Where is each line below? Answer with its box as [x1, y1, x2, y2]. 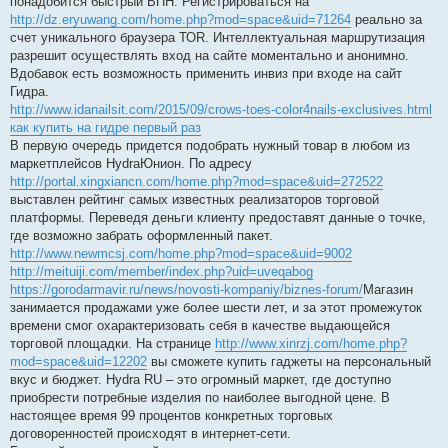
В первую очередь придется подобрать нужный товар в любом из [10, 138, 410, 154]
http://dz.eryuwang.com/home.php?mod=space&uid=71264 [10, 12, 351, 28]
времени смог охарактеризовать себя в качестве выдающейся [10, 318, 390, 334]
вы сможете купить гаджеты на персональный [147, 354, 431, 370]
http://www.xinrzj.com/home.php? [215, 336, 407, 352]
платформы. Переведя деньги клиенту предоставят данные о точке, [10, 210, 426, 226]
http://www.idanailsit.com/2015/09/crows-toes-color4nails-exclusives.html [10, 102, 432, 118]
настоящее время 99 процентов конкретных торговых [10, 408, 333, 424]
